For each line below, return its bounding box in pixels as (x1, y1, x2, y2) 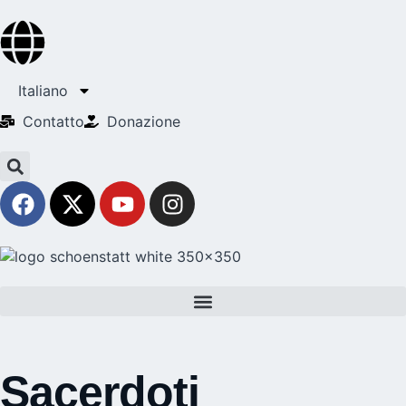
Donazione (107, 112, 180, 130)
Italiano (18, 82, 68, 100)
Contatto (23, 112, 84, 130)
